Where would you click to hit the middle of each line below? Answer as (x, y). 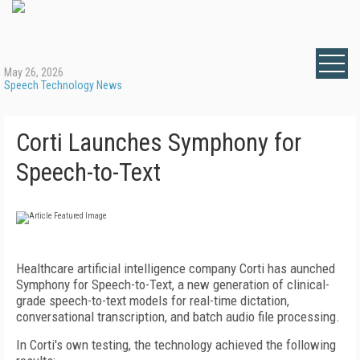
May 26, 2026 (34, 72)
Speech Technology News (63, 85)
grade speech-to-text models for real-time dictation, (153, 301)
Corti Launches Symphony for (159, 143)
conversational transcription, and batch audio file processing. (178, 317)
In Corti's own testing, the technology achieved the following (176, 345)
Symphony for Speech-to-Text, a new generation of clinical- (173, 284)
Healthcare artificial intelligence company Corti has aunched (176, 268)
